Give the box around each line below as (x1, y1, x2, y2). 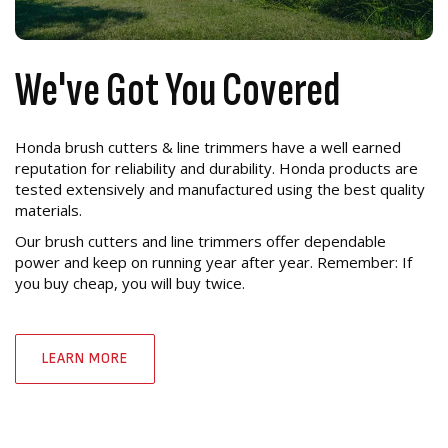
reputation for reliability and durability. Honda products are (15, 157, 418, 178)
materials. (15, 199, 82, 220)
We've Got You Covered (15, 61, 346, 119)
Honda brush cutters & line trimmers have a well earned (15, 136, 401, 157)
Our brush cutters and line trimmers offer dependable (15, 230, 386, 251)
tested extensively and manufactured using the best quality (15, 178, 425, 199)
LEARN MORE (42, 348, 128, 368)
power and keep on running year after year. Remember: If (15, 251, 412, 272)
